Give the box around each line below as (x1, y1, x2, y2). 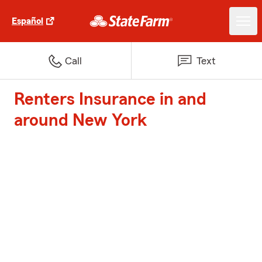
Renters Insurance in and (14, 91, 206, 108)
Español (12, 16, 43, 26)
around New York (14, 112, 147, 129)
